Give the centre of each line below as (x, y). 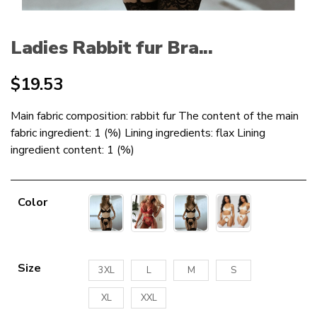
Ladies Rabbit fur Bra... (112, 47)
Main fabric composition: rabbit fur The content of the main (155, 116)
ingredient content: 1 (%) (73, 150)
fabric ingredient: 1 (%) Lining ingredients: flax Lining (138, 133)
